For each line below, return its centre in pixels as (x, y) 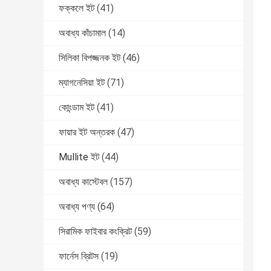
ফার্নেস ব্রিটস (79, 256)
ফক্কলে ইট (77, 8)
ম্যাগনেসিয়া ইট (82, 83)
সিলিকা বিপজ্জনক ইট (90, 58)
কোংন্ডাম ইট (77, 108)
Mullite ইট (79, 157)
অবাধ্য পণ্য (77, 207)
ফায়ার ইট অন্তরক (87, 132)
